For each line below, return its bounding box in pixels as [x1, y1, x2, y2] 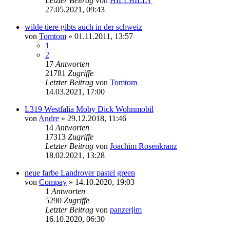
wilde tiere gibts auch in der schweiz [25, 22, 142, 31]
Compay [39, 177, 67, 186]
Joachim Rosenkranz [110, 141, 177, 150]
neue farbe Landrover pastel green [25, 168, 135, 177]
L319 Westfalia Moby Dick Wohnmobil [25, 104, 154, 113]
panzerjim [110, 205, 142, 214]
